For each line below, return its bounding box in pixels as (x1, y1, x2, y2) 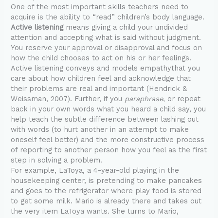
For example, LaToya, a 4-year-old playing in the (11, 165, 180, 175)
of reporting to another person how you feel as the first (11, 145, 207, 154)
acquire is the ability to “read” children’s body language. (11, 12, 205, 21)
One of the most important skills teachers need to (11, 2, 189, 11)
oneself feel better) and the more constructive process (11, 135, 205, 144)
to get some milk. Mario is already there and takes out (11, 196, 202, 205)
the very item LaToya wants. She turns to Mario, (11, 206, 179, 216)
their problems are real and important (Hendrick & (11, 84, 187, 93)
